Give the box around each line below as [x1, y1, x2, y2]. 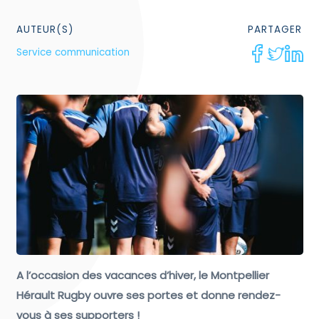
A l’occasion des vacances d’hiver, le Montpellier [16, 268, 269, 283]
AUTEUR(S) [16, 23, 73, 36]
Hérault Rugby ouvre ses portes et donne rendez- [16, 288, 281, 303]
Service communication [16, 45, 130, 59]
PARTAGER [247, 23, 302, 36]
